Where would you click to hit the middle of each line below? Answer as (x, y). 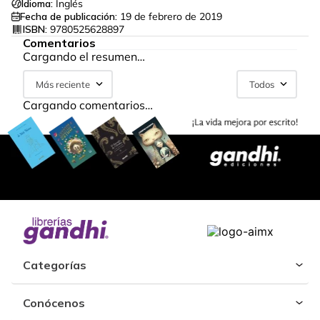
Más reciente (63, 84)
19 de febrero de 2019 (171, 16)
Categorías (55, 265)
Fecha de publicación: (69, 16)
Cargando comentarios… (88, 105)
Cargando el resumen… (84, 56)
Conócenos (54, 303)
